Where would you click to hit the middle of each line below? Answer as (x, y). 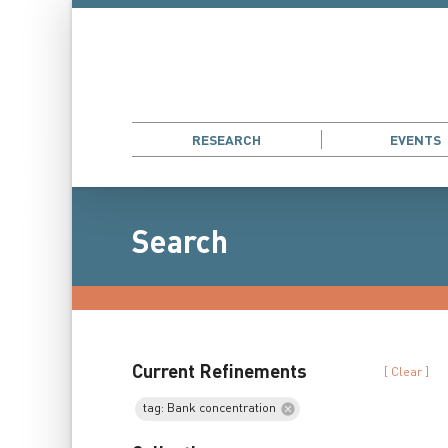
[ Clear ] (407, 372)
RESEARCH (226, 140)
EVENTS (415, 140)
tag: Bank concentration (209, 409)
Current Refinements (219, 371)
